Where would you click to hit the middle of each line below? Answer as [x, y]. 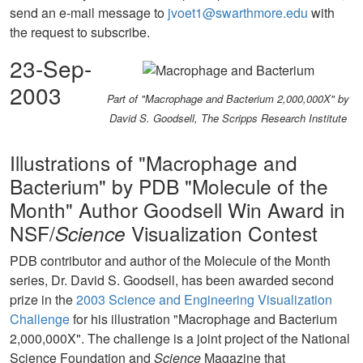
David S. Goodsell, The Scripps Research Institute [228, 118]
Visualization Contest [222, 233]
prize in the [43, 299]
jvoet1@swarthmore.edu [238, 13]
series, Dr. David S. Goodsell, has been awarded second [172, 280]
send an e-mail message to [89, 13]
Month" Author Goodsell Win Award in [177, 209]
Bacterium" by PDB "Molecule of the [169, 186]
